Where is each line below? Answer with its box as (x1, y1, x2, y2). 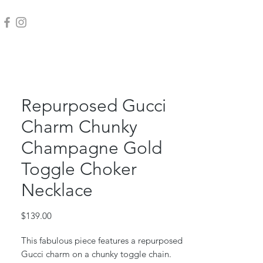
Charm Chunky (21, 116, 137, 138)
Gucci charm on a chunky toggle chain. (21, 248, 174, 260)
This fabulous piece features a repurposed (21, 235, 183, 247)
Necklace (21, 180, 93, 201)
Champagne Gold (21, 137, 162, 159)
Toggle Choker (21, 159, 137, 180)
